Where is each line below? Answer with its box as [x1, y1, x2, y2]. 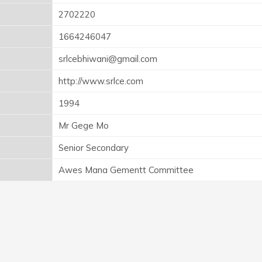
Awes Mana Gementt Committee [58, 164, 194, 175]
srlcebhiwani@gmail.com [58, 53, 157, 64]
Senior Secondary [58, 142, 129, 153]
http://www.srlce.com [58, 75, 143, 87]
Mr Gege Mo [58, 119, 109, 131]
